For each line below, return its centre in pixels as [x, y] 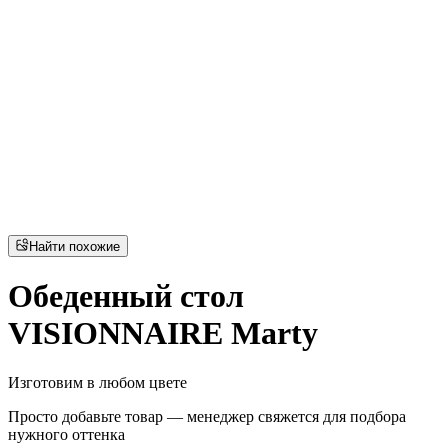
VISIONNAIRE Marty [163, 333]
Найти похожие [75, 246]
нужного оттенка [66, 434]
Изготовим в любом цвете [97, 382]
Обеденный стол [126, 296]
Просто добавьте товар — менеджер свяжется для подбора [207, 416]
